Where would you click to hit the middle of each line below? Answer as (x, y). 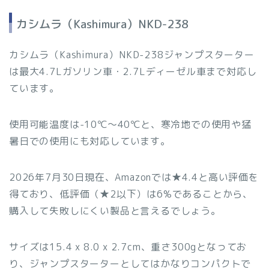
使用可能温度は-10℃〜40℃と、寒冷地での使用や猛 (130, 124)
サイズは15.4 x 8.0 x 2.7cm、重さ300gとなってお (128, 246)
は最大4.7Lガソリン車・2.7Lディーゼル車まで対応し (133, 71)
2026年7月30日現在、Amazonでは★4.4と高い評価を (134, 177)
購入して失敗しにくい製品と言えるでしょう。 (115, 210)
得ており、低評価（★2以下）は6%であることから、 (131, 194)
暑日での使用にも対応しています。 (90, 141)
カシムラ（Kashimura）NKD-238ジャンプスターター (132, 54)
